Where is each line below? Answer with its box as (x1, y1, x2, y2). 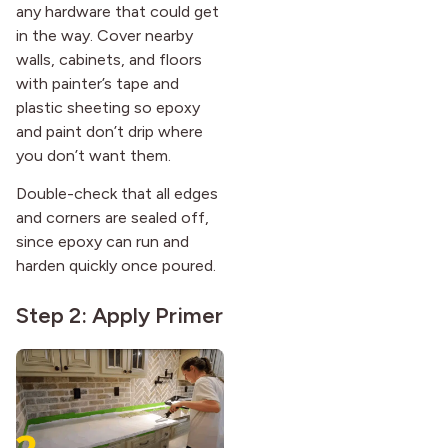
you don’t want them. (16, 145, 171, 165)
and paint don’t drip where (16, 121, 203, 141)
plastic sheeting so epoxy (16, 97, 200, 117)
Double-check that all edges (16, 183, 218, 203)
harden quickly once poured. (16, 255, 216, 275)
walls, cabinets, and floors (16, 49, 202, 69)
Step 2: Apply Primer (16, 301, 223, 329)
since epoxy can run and (16, 231, 189, 251)
